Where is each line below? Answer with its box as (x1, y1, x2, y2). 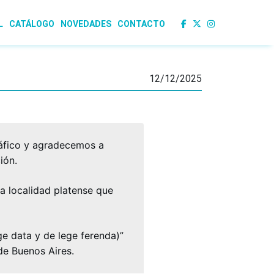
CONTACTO (117, 19, 165, 29)
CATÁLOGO (9, 19, 54, 29)
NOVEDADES (61, 19, 111, 29)
